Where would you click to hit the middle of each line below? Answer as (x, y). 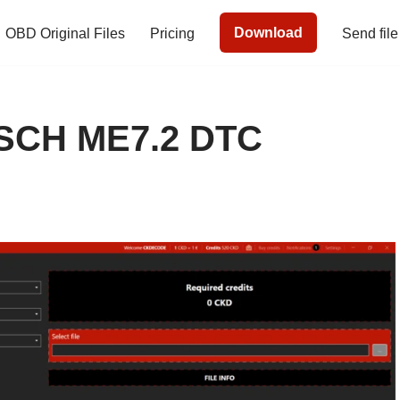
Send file (370, 33)
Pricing (172, 33)
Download (268, 33)
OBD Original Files (65, 33)
